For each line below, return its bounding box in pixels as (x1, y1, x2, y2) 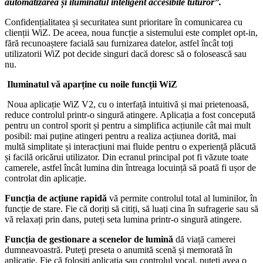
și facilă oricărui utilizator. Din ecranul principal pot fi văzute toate (5, 152, 248, 163)
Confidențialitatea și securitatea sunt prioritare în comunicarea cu (5, 17, 242, 28)
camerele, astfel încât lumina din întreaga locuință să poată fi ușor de (5, 163, 256, 173)
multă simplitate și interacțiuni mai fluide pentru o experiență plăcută (5, 141, 256, 152)
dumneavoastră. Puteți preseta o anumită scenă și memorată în (5, 245, 232, 255)
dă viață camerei (173, 234, 235, 245)
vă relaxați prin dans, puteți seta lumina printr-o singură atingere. (5, 214, 242, 225)
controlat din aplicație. (5, 173, 86, 184)
